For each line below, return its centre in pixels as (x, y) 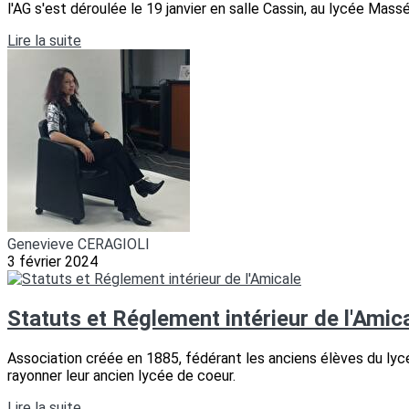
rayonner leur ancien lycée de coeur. (121, 376)
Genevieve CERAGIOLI (79, 245)
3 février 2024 (52, 262)
